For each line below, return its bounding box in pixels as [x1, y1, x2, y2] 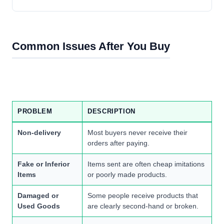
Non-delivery [17, 128, 61, 137]
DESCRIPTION [87, 107, 136, 115]
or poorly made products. [87, 170, 167, 179]
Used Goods [17, 202, 60, 210]
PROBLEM [17, 107, 52, 115]
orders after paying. [87, 139, 149, 147]
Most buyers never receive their [87, 128, 187, 137]
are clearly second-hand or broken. [87, 202, 198, 210]
